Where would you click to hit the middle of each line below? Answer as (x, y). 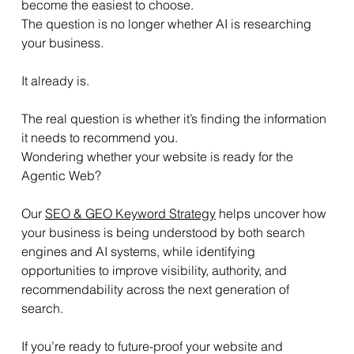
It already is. (55, 80)
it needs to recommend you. (99, 137)
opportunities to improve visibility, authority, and (155, 270)
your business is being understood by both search (164, 232)
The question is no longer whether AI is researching (168, 23)
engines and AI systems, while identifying (139, 251)
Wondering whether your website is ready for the (158, 156)
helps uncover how (272, 213)
